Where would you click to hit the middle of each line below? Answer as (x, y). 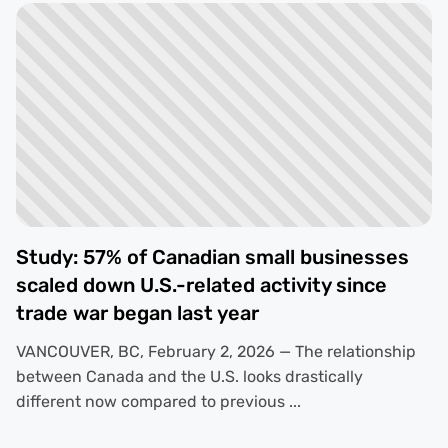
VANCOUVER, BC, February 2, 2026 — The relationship (215, 352)
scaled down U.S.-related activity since (201, 285)
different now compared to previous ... (158, 402)
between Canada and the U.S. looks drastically (189, 377)
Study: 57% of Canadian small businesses (212, 257)
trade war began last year (137, 313)
